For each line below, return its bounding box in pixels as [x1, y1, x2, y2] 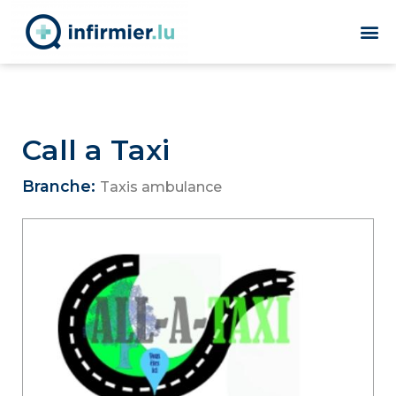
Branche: [22, 176, 100, 195]
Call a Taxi [22, 132, 170, 167]
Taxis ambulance [100, 178, 222, 195]
